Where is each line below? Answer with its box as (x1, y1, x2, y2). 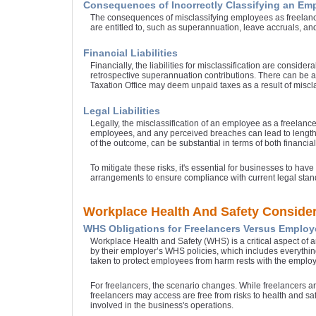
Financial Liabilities (83, 47, 178, 59)
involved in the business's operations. (90, 300, 233, 311)
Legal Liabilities (83, 105, 160, 117)
